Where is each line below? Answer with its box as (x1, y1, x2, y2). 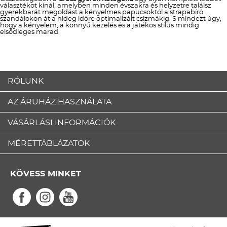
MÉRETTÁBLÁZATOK (8, 139, 90, 147)
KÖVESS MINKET (10, 170, 81, 178)
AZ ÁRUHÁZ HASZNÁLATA (8, 98, 111, 106)
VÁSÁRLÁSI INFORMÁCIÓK (8, 119, 116, 127)
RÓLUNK (8, 77, 44, 85)
